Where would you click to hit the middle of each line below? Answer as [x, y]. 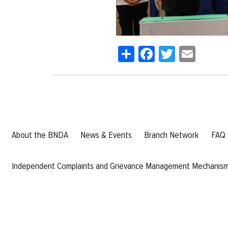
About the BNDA [40, 135]
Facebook [184, 49]
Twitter [196, 49]
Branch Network [172, 135]
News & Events [106, 135]
